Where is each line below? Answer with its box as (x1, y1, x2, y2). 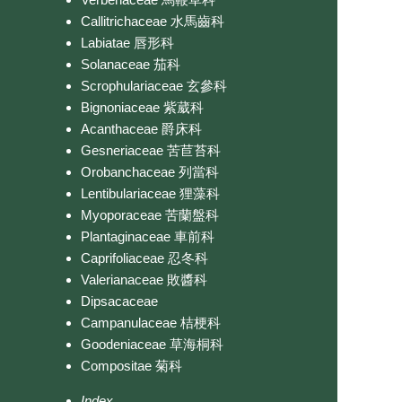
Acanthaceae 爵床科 (81, 120, 202, 136)
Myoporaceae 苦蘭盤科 (81, 206, 219, 223)
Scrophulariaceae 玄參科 (81, 77, 227, 93)
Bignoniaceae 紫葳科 (81, 99, 204, 115)
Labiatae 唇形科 (81, 34, 174, 50)
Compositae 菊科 (81, 357, 182, 373)
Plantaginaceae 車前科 (81, 228, 214, 244)
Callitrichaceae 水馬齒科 (81, 13, 224, 29)
